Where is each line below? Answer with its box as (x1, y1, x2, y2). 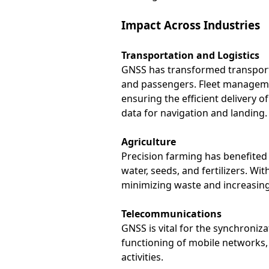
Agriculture (121, 135, 176, 148)
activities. (121, 250, 163, 264)
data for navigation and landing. (121, 106, 267, 119)
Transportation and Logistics (121, 49, 259, 62)
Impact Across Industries (121, 17, 260, 32)
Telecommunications (121, 207, 222, 220)
